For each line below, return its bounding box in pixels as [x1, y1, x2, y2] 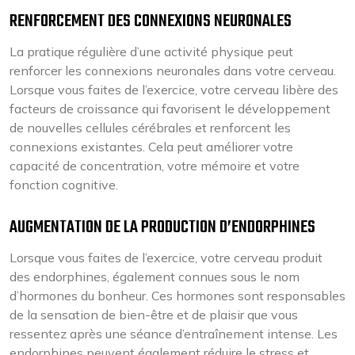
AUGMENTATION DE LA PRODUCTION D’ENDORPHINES [10, 214, 315, 241]
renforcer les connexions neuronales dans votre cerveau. [10, 63, 336, 78]
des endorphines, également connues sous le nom [10, 269, 300, 284]
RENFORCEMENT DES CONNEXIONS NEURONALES [10, 8, 292, 35]
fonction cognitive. [10, 177, 118, 193]
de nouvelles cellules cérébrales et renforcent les [10, 120, 291, 136]
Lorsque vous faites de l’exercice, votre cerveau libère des [10, 82, 338, 97]
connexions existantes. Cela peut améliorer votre [10, 139, 293, 155]
